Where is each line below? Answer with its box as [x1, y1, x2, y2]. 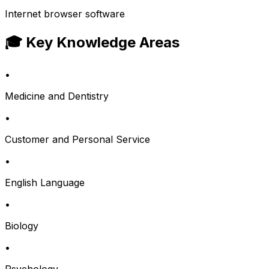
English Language [5, 176, 85, 189]
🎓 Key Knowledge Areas [5, 34, 180, 52]
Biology [5, 219, 38, 232]
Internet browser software [5, 8, 125, 20]
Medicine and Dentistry [5, 89, 109, 102]
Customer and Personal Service [5, 133, 150, 145]
